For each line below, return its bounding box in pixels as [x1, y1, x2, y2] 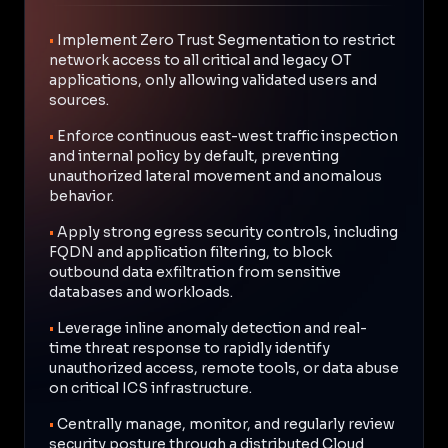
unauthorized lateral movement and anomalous [49, 166, 382, 185]
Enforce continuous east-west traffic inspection [57, 126, 398, 145]
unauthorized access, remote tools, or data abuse [49, 358, 399, 377]
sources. [49, 90, 109, 109]
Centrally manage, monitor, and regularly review [57, 414, 395, 433]
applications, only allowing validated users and [49, 70, 377, 89]
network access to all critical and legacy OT [49, 50, 352, 69]
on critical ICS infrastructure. [49, 378, 252, 397]
